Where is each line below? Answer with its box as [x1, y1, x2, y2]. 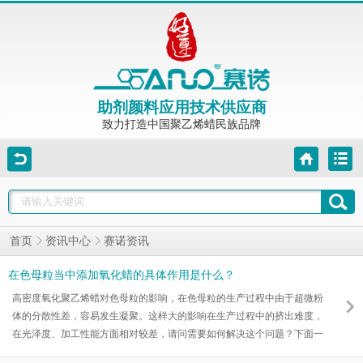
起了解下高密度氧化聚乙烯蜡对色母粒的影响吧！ [12, 345, 226, 357]
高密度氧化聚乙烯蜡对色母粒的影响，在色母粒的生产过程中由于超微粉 [12, 292, 323, 304]
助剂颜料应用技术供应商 [96, 100, 267, 117]
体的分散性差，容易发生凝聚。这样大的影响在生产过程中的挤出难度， [12, 310, 323, 322]
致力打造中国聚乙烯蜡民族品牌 [102, 118, 261, 131]
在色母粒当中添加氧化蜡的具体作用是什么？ [8, 268, 235, 281]
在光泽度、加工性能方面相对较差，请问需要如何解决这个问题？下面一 [12, 327, 323, 340]
